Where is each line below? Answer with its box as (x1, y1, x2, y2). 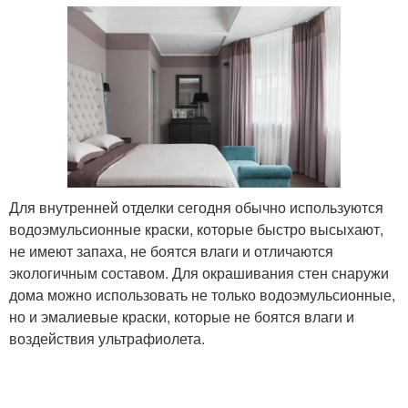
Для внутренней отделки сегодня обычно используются (9, 196, 383, 218)
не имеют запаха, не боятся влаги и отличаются (9, 240, 333, 261)
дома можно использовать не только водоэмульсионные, (9, 283, 395, 305)
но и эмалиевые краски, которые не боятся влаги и (9, 305, 354, 327)
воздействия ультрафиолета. (9, 327, 205, 349)
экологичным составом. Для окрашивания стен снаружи (9, 261, 389, 283)
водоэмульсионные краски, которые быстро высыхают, (9, 218, 383, 240)
